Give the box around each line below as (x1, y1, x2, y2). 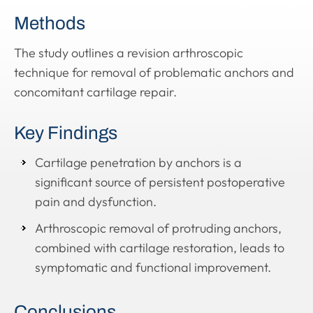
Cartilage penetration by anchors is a (35, 154, 242, 170)
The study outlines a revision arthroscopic (14, 45, 243, 61)
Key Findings (14, 123, 117, 143)
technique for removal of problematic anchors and (14, 64, 294, 80)
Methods (14, 13, 85, 33)
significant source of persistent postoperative (35, 174, 285, 190)
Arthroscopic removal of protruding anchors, (35, 220, 282, 236)
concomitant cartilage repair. (14, 84, 177, 100)
